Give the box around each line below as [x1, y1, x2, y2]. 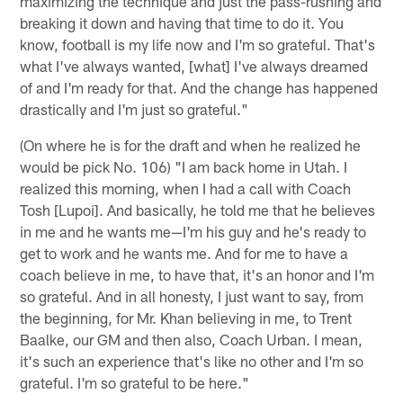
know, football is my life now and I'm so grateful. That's [20, 34, 376, 53]
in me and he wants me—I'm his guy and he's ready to [20, 221, 367, 240]
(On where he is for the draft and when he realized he [20, 135, 362, 154]
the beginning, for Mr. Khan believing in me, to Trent [20, 308, 353, 327]
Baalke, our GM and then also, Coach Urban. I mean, [20, 329, 363, 348]
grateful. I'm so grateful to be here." [20, 372, 250, 391]
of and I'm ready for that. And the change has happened [20, 77, 379, 96]
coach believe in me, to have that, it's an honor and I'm [20, 264, 375, 283]
